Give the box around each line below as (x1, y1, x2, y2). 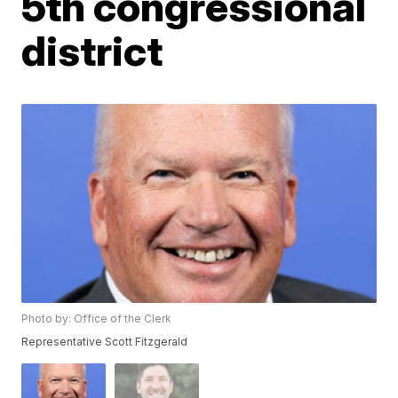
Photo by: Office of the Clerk (21, 312, 172, 326)
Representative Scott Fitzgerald (21, 335, 188, 349)
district (21, 26, 163, 76)
